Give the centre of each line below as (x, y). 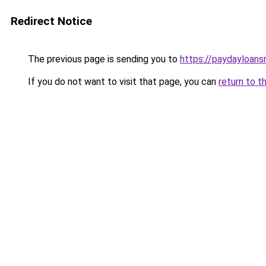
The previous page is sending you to (103, 59)
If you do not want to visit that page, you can (122, 82)
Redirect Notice (51, 21)
